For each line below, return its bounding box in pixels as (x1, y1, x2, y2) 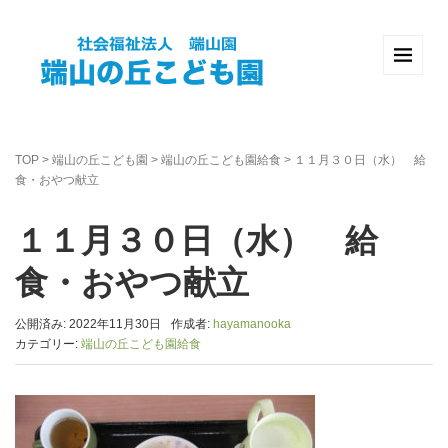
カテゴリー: (15, 337, 81, 351)
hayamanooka (213, 317, 291, 331)
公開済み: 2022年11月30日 (15, 317, 161, 331)
